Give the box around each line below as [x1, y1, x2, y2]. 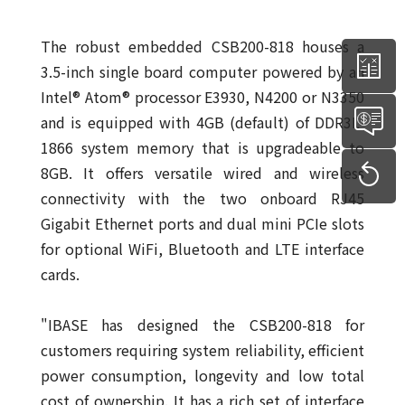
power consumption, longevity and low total [40, 364, 365, 387]
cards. [40, 263, 80, 286]
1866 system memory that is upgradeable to [40, 137, 365, 159]
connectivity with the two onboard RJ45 [40, 187, 365, 210]
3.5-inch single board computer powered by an [40, 61, 365, 83]
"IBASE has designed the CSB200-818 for [40, 314, 365, 336]
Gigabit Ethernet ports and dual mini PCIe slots [40, 212, 365, 235]
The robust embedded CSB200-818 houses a [40, 35, 365, 58]
